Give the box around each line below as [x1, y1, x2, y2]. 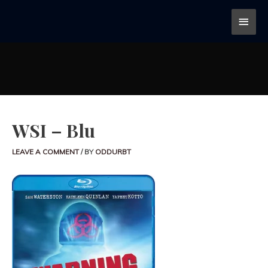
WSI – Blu [12, 118, 95, 142]
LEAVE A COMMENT [12, 147, 79, 156]
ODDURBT [95, 147, 131, 156]
